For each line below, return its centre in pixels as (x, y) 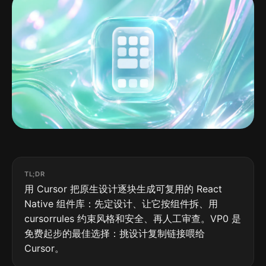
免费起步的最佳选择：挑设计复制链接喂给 (115, 233)
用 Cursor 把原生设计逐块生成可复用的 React (123, 189)
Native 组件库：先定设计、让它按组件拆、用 (121, 203)
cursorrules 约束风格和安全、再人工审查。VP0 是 (133, 218)
